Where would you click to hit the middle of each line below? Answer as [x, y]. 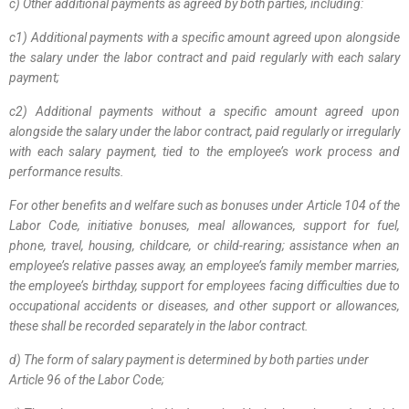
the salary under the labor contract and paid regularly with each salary [204, 58]
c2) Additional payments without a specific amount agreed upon [204, 111]
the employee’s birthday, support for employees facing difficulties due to [204, 286]
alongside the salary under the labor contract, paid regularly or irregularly [204, 131]
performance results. [69, 172]
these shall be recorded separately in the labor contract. [162, 326]
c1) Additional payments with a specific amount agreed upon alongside [204, 37]
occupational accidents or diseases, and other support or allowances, [204, 306]
